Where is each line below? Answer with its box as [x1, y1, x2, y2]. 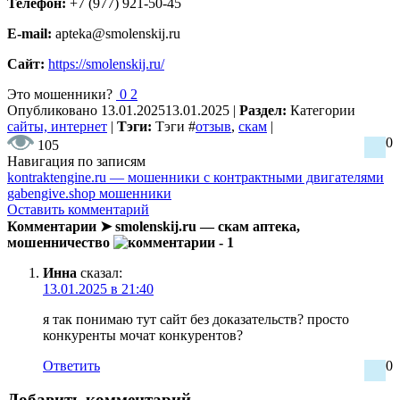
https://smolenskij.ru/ [48, 55, 164, 71]
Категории [290, 102, 355, 118]
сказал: [80, 264, 122, 280]
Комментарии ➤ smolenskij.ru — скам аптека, [7, 218, 300, 234]
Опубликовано [7, 102, 101, 118]
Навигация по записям [7, 153, 146, 169]
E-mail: [7, 25, 55, 41]
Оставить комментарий [7, 201, 149, 217]
